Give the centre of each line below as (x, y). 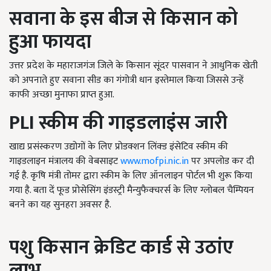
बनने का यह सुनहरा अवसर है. (60, 205)
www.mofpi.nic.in (153, 162)
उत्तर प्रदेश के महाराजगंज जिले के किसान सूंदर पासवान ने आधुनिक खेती (133, 66)
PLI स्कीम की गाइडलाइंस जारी (118, 123)
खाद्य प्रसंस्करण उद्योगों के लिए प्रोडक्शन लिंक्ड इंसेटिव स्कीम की (119, 147)
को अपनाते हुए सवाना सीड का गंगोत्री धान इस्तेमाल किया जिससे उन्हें (126, 80)
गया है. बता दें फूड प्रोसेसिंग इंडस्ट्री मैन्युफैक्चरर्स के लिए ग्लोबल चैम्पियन (132, 191)
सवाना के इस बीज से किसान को (123, 19)
